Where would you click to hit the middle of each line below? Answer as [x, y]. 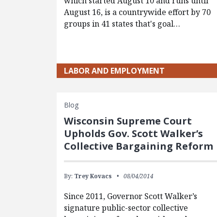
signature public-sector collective [126, 208]
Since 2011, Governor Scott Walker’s [131, 196]
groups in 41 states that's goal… [122, 23]
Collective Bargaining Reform [139, 146]
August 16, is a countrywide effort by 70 [138, 12]
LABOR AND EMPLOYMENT [115, 70]
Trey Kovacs [93, 176]
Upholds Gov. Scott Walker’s [134, 133]
